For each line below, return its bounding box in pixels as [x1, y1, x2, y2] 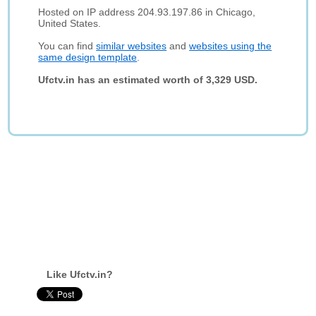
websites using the [189, 40, 272, 51]
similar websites [96, 40, 167, 51]
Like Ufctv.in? [47, 269, 114, 280]
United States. [38, 18, 102, 29]
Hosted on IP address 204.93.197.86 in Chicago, [38, 6, 256, 18]
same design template [38, 51, 138, 63]
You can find [38, 40, 97, 51]
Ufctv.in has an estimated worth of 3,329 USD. [38, 74, 258, 85]
